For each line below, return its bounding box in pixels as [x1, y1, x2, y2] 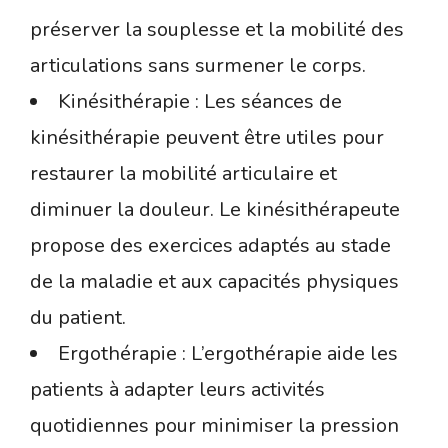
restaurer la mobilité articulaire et [30, 160, 337, 188]
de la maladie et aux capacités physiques [30, 268, 399, 296]
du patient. [30, 304, 126, 332]
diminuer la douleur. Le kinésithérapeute [30, 196, 400, 224]
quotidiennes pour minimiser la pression [30, 412, 399, 440]
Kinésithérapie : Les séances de [58, 88, 342, 116]
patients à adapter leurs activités [30, 376, 325, 404]
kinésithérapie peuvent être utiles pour [30, 124, 384, 152]
